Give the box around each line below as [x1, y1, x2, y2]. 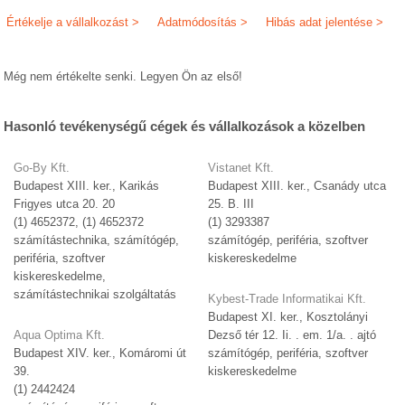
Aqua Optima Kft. [14, 328, 106, 343]
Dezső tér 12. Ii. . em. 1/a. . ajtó [208, 328, 377, 343]
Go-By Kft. [14, 161, 71, 175]
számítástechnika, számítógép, [14, 233, 180, 248]
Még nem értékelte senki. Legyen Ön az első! [4, 70, 243, 83]
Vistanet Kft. [208, 161, 275, 175]
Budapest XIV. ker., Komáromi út [14, 346, 187, 361]
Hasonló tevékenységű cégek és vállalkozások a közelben [4, 118, 366, 135]
